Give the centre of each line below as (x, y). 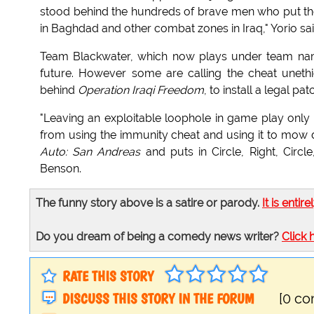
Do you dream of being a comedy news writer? (159, 237)
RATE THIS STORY (108, 277)
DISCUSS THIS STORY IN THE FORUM (158, 299)
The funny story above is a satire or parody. (149, 203)
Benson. (61, 169)
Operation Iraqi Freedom (141, 90)
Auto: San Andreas (90, 152)
